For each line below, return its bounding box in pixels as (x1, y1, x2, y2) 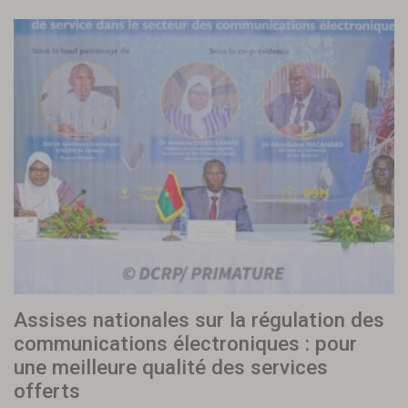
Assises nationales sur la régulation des (14, 308, 384, 332)
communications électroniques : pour (14, 331, 357, 356)
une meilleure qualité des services (14, 355, 328, 380)
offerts (14, 379, 80, 403)
